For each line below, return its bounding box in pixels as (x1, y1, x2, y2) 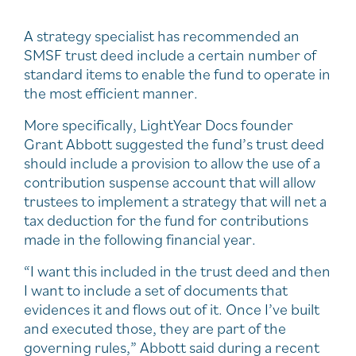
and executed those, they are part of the (24, 317, 286, 339)
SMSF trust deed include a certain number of (24, 44, 316, 65)
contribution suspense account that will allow (24, 171, 315, 192)
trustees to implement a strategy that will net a (24, 190, 327, 211)
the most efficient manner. (24, 82, 198, 103)
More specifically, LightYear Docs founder (24, 114, 293, 135)
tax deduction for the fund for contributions (24, 209, 308, 230)
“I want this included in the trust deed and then (24, 260, 331, 281)
